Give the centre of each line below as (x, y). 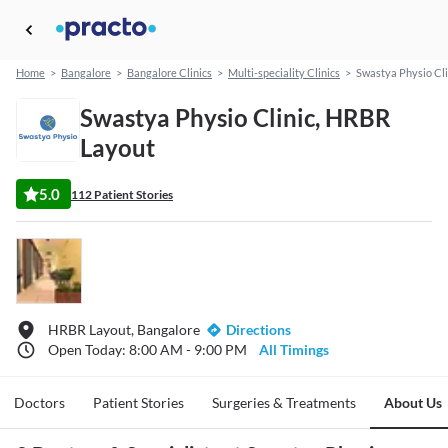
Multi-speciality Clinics (284, 73)
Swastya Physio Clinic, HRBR (235, 118)
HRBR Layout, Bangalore (124, 330)
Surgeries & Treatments (284, 403)
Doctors (39, 403)
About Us (413, 403)
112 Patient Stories (122, 194)
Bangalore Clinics (169, 73)
